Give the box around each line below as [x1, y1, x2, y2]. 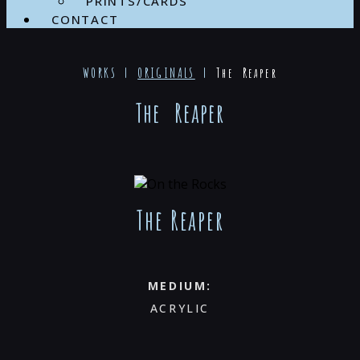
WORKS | [82, 64, 138, 82]
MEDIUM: [147, 277, 213, 293]
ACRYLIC [149, 300, 211, 316]
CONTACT [51, 10, 119, 27]
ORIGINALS [137, 64, 195, 82]
